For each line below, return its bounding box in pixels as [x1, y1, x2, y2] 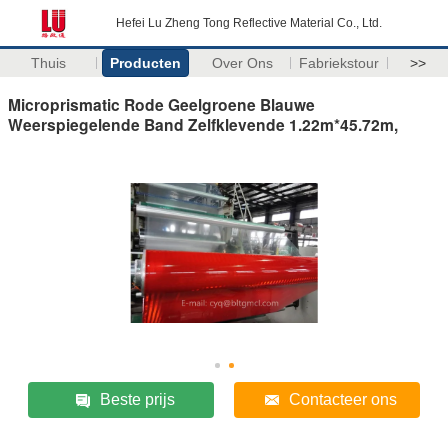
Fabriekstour [299, 55, 380, 71]
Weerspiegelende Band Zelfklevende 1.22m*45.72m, [8, 112, 398, 136]
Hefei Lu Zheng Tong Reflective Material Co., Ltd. [116, 16, 382, 30]
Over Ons [211, 55, 273, 71]
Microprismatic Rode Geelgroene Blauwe [8, 92, 315, 116]
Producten [109, 55, 181, 71]
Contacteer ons [288, 390, 397, 408]
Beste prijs [99, 390, 175, 408]
